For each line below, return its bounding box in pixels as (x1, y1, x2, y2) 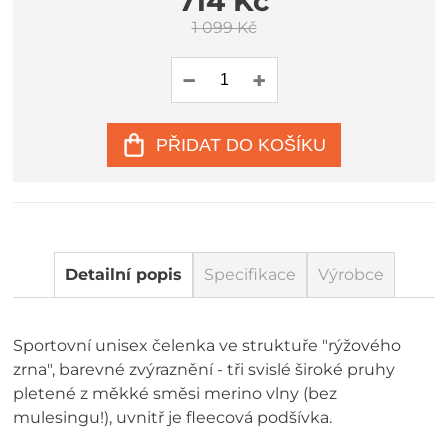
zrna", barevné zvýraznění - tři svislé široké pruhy (13, 360, 396, 379)
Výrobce (317, 265, 384, 284)
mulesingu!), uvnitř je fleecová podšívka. (13, 408, 333, 427)
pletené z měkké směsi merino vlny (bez (13, 384, 338, 403)
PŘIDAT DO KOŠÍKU (156, 134, 326, 155)
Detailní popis (64, 265, 182, 284)
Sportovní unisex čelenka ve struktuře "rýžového (13, 336, 402, 355)
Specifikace (203, 265, 296, 284)
